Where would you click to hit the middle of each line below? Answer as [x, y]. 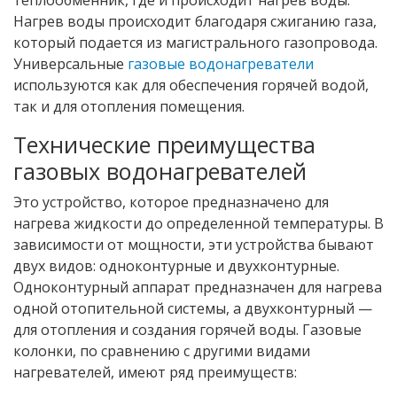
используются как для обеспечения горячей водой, [191, 85]
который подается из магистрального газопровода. [195, 42]
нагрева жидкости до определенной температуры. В [198, 223]
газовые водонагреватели [221, 63]
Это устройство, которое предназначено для [171, 202]
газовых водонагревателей [160, 171]
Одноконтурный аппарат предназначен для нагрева [198, 287]
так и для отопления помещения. [129, 106]
